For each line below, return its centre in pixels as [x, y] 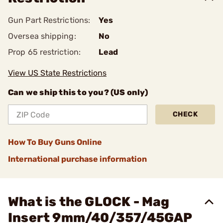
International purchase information [77, 159]
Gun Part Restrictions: [49, 20]
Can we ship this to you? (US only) [78, 92]
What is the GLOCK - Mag [89, 202]
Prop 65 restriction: [44, 52]
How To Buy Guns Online [55, 142]
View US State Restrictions [57, 73]
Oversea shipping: [42, 36]
